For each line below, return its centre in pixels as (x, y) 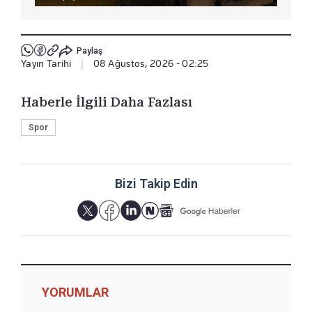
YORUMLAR (75, 292)
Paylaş (89, 51)
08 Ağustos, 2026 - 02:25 (151, 63)
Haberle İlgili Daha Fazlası (107, 102)
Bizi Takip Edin (156, 183)
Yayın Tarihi (46, 63)
